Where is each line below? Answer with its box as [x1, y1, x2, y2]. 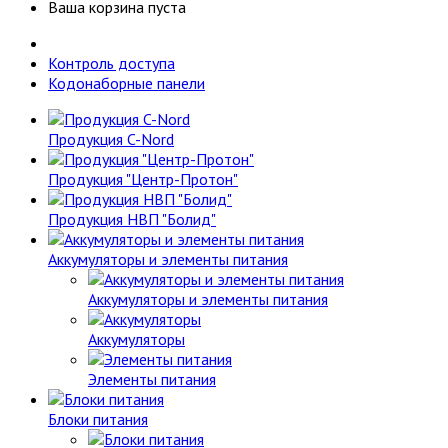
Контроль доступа [48, 53, 175, 73]
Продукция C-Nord [48, 129, 174, 149]
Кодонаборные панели [48, 73, 205, 93]
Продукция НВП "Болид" [48, 209, 216, 229]
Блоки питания [48, 409, 148, 429]
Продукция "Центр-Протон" [48, 169, 238, 189]
